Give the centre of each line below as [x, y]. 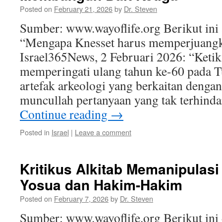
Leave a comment [103, 132]
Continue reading [65, 114]
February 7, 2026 [81, 198]
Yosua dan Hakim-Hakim [101, 185]
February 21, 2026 [83, 9]
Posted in [35, 132]
